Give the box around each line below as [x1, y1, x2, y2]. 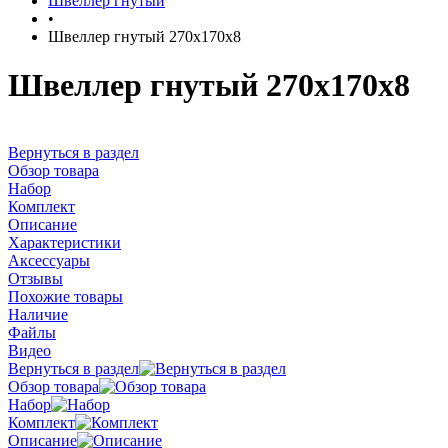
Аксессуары [8, 251, 90, 269]
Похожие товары [8, 287, 123, 305]
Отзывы [8, 269, 63, 287]
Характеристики [8, 233, 121, 251]
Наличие [8, 305, 68, 323]
